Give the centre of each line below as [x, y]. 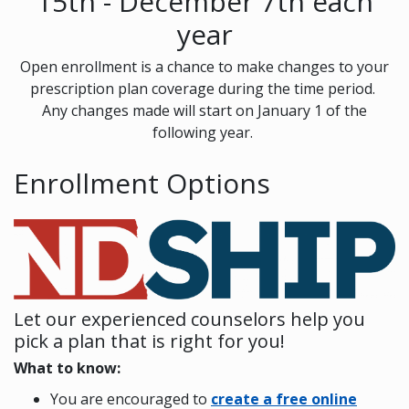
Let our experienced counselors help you [189, 320]
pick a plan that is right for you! [149, 341]
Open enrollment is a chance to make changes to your [204, 67]
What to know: [67, 368]
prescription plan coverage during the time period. [204, 89]
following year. [204, 132]
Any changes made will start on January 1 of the [204, 110]
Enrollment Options [142, 183]
